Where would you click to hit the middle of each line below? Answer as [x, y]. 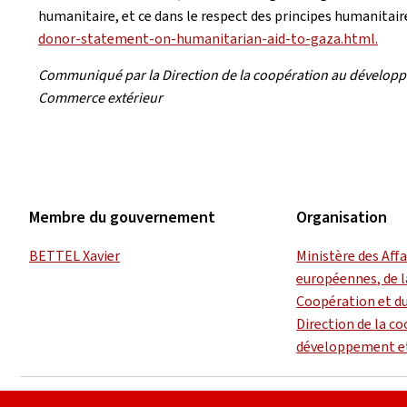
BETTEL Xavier [74, 255]
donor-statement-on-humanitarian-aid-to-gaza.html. [208, 39]
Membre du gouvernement [122, 217]
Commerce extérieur [102, 98]
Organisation [342, 217]
